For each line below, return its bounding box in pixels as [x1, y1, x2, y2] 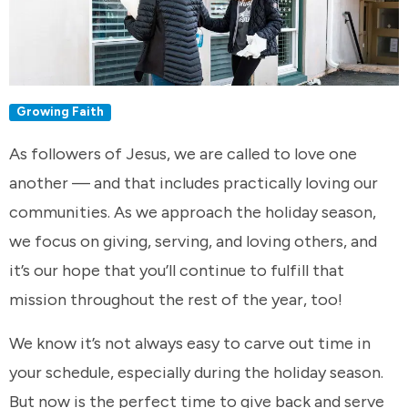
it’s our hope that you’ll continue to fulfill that [9, 260, 344, 281]
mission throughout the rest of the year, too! [9, 290, 342, 311]
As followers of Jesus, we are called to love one [9, 144, 357, 165]
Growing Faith [16, 104, 105, 119]
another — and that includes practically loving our [9, 173, 378, 194]
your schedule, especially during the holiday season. [9, 362, 383, 382]
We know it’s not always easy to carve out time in [9, 332, 371, 353]
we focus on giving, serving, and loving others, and [9, 231, 377, 252]
